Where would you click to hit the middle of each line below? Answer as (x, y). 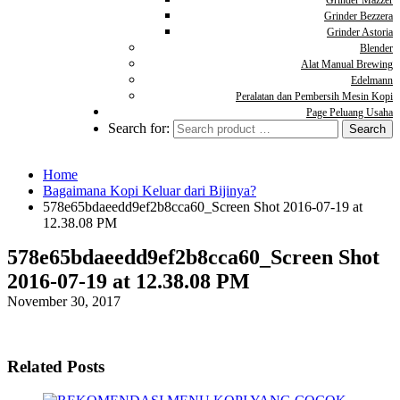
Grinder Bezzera (358, 16)
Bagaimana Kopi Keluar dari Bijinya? (150, 191)
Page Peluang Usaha (350, 112)
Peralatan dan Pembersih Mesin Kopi (314, 96)
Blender (376, 48)
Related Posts (56, 366)
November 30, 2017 (64, 301)
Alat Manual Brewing (347, 64)
